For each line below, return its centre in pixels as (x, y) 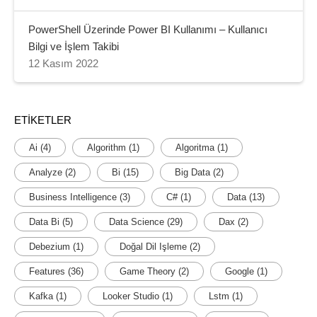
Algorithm (106, 147)
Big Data (192, 172)
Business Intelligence (73, 197)
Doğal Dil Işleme (153, 246)
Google (240, 271)
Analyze (46, 172)
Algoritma (195, 147)
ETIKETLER (43, 120)
